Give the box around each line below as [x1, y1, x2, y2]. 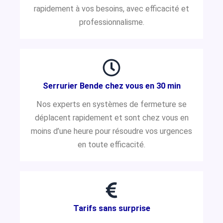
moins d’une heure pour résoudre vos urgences [31, 126, 192, 136]
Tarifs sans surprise [73, 203, 150, 213]
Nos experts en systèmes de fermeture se [36, 99, 187, 109]
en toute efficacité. [78, 139, 145, 149]
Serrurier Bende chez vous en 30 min [42, 81, 181, 91]
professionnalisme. [79, 17, 144, 27]
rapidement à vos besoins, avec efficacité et [34, 3, 189, 13]
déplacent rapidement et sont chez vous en [34, 112, 189, 122]
